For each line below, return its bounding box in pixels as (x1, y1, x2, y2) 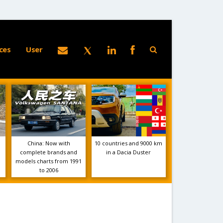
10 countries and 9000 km (95, 139, 163, 147)
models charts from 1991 (15, 157, 82, 165)
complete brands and (20, 148, 78, 156)
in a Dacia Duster (106, 148, 151, 156)
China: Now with (27, 139, 70, 147)
